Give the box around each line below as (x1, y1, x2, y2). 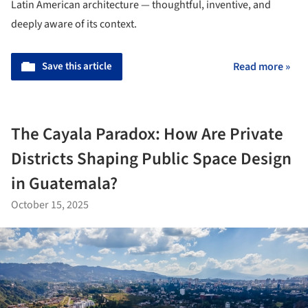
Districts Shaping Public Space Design (11, 146, 291, 171)
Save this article (42, 58, 112, 74)
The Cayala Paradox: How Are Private (11, 121, 283, 146)
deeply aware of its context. (11, 16, 137, 32)
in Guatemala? (11, 170, 118, 196)
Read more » (233, 58, 290, 74)
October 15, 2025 (11, 197, 89, 212)
